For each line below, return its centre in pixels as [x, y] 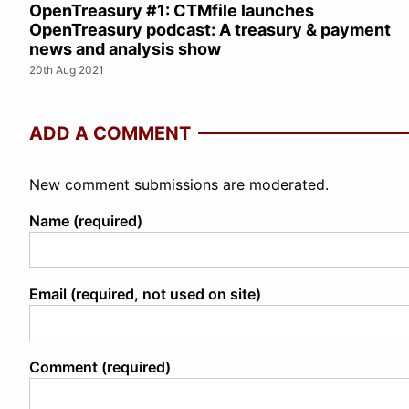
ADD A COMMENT [110, 133]
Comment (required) [100, 367]
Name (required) [86, 220]
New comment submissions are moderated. [179, 184]
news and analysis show [125, 48]
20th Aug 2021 [67, 69]
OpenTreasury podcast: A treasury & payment [210, 29]
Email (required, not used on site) [145, 294]
